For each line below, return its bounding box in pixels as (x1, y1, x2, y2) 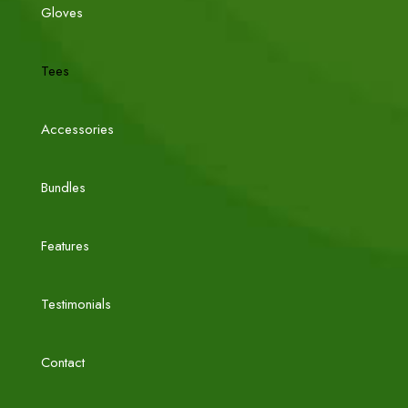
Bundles (41, 178, 86, 198)
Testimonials (41, 294, 111, 314)
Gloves (41, 3, 83, 23)
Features (41, 236, 89, 256)
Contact (41, 352, 85, 372)
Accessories (41, 119, 114, 139)
